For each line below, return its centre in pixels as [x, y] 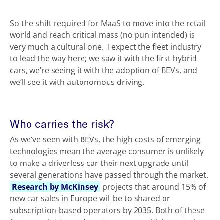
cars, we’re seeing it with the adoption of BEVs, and [104, 70]
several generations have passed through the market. [109, 175]
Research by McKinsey [55, 187]
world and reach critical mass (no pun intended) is [102, 35]
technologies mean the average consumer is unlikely [107, 151]
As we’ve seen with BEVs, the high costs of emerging [105, 140]
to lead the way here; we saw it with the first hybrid [103, 59]
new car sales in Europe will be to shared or [90, 199]
